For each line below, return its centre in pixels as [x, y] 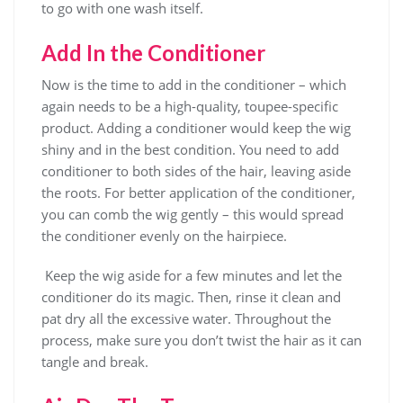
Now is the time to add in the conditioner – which [194, 85]
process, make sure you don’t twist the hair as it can [201, 340]
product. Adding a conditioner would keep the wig [196, 128]
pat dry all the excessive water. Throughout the [186, 318]
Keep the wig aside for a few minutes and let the [192, 275]
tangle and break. [95, 362]
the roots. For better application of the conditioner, [198, 193]
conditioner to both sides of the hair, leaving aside [196, 171]
